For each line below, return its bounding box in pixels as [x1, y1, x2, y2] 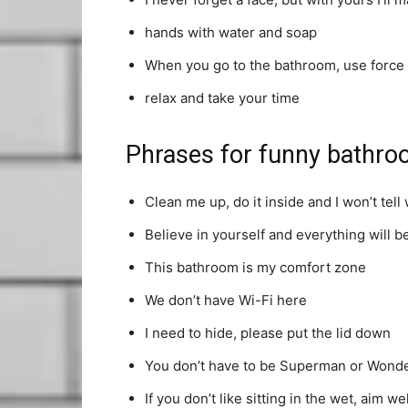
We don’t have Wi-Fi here [145, 291, 307, 309]
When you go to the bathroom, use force [145, 56, 404, 74]
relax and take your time [145, 89, 300, 107]
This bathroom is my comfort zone [145, 259, 366, 276]
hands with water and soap [145, 24, 317, 41]
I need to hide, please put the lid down [145, 324, 391, 342]
